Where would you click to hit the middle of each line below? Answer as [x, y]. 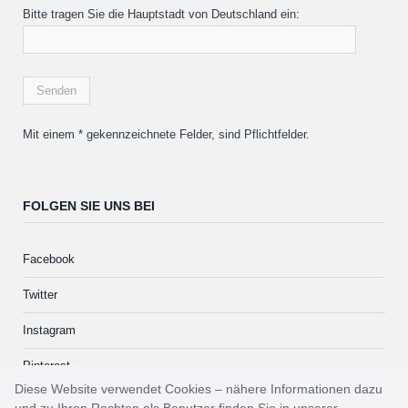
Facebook [49, 259]
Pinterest [46, 365]
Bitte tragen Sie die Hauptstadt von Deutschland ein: [161, 14]
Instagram [49, 330]
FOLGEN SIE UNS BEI [89, 205]
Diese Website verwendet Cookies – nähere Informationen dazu [199, 389]
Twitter [40, 294]
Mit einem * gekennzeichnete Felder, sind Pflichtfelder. [166, 134]
